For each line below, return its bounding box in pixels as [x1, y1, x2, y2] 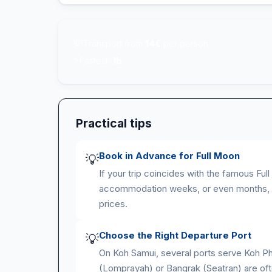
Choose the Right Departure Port [99, 229, 251, 241]
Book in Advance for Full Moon [99, 150, 240, 161]
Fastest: [80, 55, 112, 66]
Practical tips [76, 116, 152, 131]
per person [161, 38, 208, 49]
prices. [99, 198, 127, 209]
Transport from [83, 38, 145, 49]
